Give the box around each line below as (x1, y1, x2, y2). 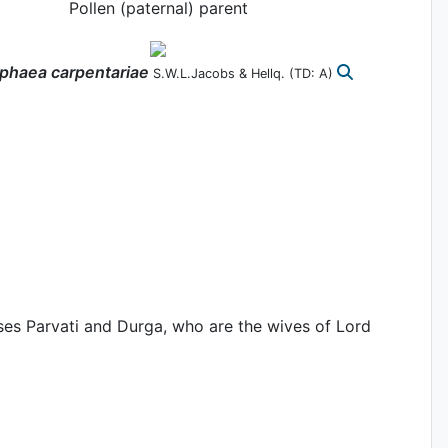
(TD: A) (288, 65, 337, 81)
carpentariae (50, 61, 149, 82)
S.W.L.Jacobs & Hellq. (152, 65, 285, 81)
